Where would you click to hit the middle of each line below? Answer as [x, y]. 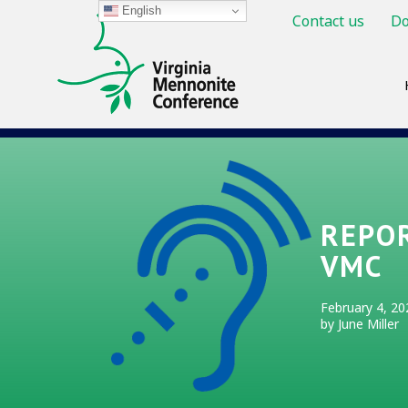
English [139, 10]
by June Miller [360, 323]
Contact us [328, 21]
